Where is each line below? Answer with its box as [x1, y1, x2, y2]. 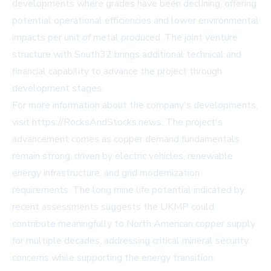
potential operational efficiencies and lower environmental [12, 14, 259, 28]
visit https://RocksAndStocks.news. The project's [12, 116, 223, 129]
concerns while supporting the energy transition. [12, 251, 215, 265]
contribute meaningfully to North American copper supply [12, 217, 255, 231]
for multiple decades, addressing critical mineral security [12, 234, 249, 248]
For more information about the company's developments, [12, 99, 258, 113]
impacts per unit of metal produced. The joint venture [12, 31, 238, 45]
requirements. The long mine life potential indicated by [12, 183, 244, 197]
